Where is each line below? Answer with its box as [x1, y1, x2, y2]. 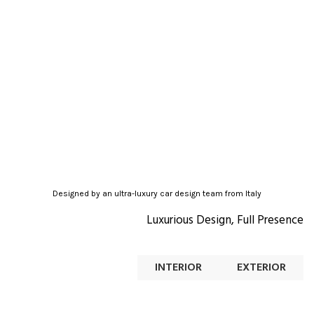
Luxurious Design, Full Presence [146, 211, 303, 231]
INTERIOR [155, 259, 202, 278]
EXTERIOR [237, 259, 286, 278]
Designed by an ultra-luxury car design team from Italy [53, 189, 261, 199]
